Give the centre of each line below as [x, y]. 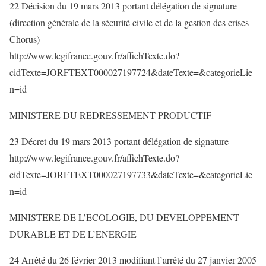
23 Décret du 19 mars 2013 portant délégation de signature [119, 141]
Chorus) [25, 39]
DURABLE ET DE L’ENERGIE [73, 234]
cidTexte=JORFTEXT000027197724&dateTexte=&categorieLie [131, 72]
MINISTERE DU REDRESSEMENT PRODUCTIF [110, 115]
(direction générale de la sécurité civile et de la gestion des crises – [133, 22]
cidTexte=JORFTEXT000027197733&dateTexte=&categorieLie [131, 174]
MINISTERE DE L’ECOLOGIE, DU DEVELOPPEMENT [124, 217]
